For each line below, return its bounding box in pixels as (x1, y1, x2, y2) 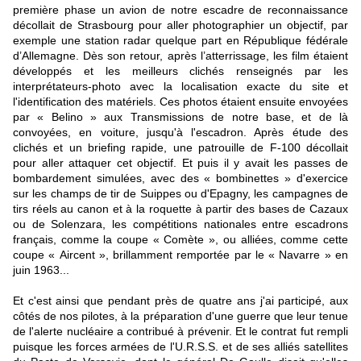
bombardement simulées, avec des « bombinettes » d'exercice (13, 171, 348, 185)
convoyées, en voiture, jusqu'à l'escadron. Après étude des (13, 125, 348, 139)
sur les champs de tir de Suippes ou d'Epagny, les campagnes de (13, 186, 348, 200)
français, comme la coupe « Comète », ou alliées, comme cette (13, 232, 348, 246)
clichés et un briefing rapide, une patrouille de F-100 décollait (13, 140, 348, 154)
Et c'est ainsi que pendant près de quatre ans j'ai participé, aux (13, 293, 348, 307)
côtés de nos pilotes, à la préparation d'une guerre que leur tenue (13, 309, 348, 322)
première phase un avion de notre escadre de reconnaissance (13, 2, 348, 16)
